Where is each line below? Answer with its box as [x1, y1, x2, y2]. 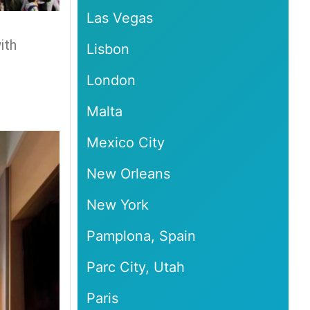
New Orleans [86, 165, 171, 182]
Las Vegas [86, 9, 154, 26]
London [86, 71, 136, 89]
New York [86, 196, 149, 213]
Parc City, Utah [86, 258, 185, 275]
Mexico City [86, 134, 165, 151]
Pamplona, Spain [86, 227, 197, 244]
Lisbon [86, 40, 130, 57]
